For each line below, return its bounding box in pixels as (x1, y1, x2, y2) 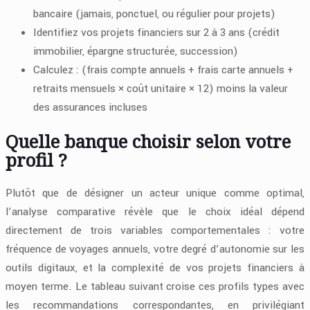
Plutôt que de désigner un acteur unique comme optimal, (6, 185, 304, 201)
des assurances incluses (33, 100, 147, 116)
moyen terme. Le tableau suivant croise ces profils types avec (6, 278, 304, 294)
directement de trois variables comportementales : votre (6, 222, 304, 238)
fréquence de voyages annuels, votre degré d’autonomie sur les (6, 241, 304, 257)
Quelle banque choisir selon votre (6, 129, 291, 153)
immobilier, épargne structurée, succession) (33, 44, 238, 60)
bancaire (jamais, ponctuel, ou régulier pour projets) (33, 6, 275, 22)
